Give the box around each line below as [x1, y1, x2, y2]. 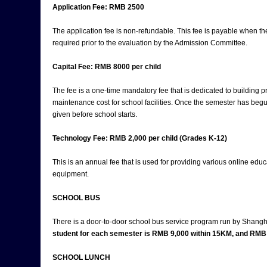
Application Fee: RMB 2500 [52, 3, 144, 11]
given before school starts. [52, 110, 137, 119]
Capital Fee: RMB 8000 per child [52, 63, 161, 71]
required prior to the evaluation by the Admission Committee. [52, 39, 247, 47]
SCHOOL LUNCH [52, 253, 110, 262]
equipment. [52, 170, 89, 178]
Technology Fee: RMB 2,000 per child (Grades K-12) [52, 134, 227, 142]
